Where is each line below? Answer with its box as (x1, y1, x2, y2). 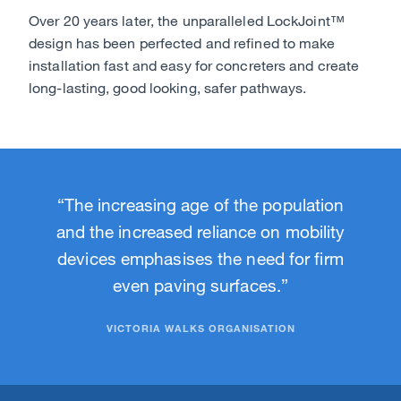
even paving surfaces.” (112, 275, 289, 296)
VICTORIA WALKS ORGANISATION (106, 321, 295, 335)
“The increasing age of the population (56, 194, 345, 216)
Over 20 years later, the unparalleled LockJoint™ (29, 12, 345, 30)
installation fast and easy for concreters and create (29, 56, 360, 74)
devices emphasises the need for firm (57, 248, 344, 269)
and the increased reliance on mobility (55, 221, 346, 243)
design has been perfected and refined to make (29, 34, 336, 52)
